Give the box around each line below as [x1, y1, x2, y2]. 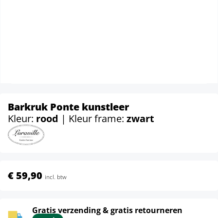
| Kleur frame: [61, 112, 127, 125]
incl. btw [45, 172, 67, 181]
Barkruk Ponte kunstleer [8, 100, 129, 113]
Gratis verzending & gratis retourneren [32, 204, 182, 216]
